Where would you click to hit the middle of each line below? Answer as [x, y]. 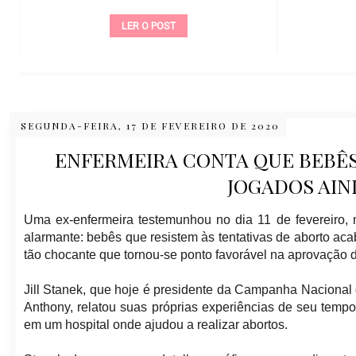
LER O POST [149, 26]
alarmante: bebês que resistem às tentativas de [159, 238]
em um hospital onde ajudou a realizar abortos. [156, 325]
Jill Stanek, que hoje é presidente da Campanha [161, 290]
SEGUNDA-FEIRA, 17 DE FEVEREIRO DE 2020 [150, 126]
